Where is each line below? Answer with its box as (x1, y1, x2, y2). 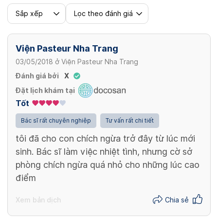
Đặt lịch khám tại (16, 86, 75, 94)
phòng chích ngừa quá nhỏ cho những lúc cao (16, 160, 200, 170)
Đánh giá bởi (16, 72, 59, 80)
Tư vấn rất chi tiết (106, 117, 154, 125)
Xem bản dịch (16, 196, 61, 204)
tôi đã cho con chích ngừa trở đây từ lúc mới (16, 133, 195, 144)
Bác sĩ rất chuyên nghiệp (21, 117, 91, 125)
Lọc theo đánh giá (74, 9, 133, 18)
